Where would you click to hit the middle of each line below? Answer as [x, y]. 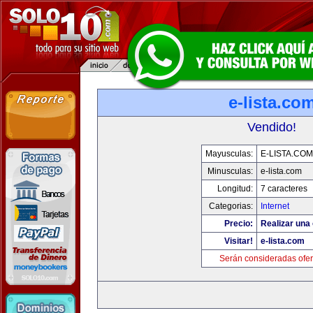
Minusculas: [230, 171]
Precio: [238, 224]
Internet [275, 206]
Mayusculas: [229, 154]
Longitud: [235, 189]
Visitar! [238, 241]
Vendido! [272, 127]
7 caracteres [284, 189]
